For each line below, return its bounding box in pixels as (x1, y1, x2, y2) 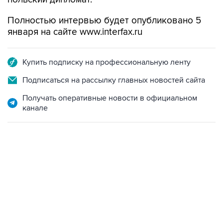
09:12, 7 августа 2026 (7, 172, 70, 180)
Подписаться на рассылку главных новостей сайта (22, 75, 205, 85)
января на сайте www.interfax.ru (7, 26, 142, 38)
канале (22, 103, 48, 113)
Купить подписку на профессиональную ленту (22, 57, 191, 67)
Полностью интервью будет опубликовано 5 (7, 15, 201, 26)
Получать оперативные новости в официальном (22, 93, 197, 103)
